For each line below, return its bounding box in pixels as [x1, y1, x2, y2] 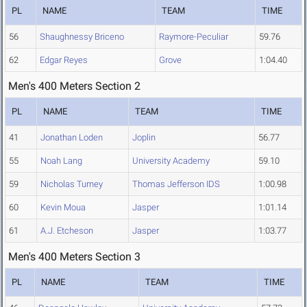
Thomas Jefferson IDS [132, 179, 220, 190]
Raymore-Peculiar [159, 32, 228, 42]
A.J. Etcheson [40, 225, 93, 236]
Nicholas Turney [40, 179, 103, 190]
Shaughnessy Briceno [40, 32, 124, 42]
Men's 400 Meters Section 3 [8, 250, 140, 264]
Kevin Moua [40, 202, 86, 213]
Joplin [132, 132, 156, 143]
